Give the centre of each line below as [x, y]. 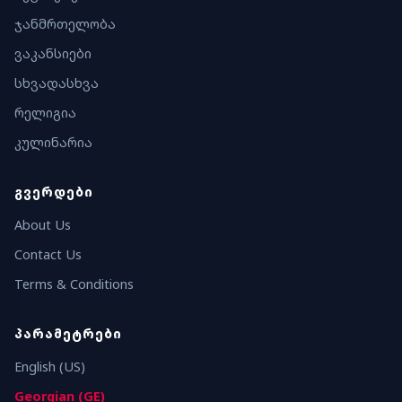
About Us [43, 224]
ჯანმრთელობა [65, 23]
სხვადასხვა [57, 83]
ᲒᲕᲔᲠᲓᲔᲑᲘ [54, 191]
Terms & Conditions [74, 284]
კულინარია [53, 142]
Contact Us [48, 254]
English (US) [50, 366]
